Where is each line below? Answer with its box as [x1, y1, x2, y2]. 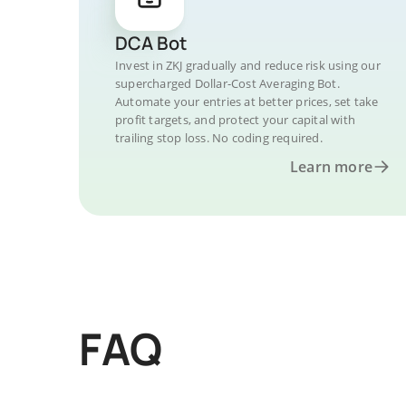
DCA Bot [115, 31, 187, 55]
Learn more [290, 157, 372, 177]
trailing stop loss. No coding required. [115, 130, 323, 146]
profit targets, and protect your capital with [115, 111, 355, 128]
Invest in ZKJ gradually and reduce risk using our [115, 57, 381, 73]
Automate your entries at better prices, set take [115, 93, 379, 110]
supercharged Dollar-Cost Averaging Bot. [115, 75, 340, 92]
